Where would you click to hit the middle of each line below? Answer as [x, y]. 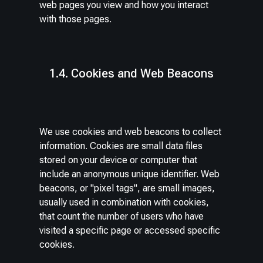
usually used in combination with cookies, [124, 202]
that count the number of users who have [122, 216]
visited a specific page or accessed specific [130, 230]
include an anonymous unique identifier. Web [130, 174]
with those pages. [76, 19]
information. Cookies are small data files [121, 146]
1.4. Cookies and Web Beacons [131, 73]
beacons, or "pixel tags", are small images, [127, 188]
